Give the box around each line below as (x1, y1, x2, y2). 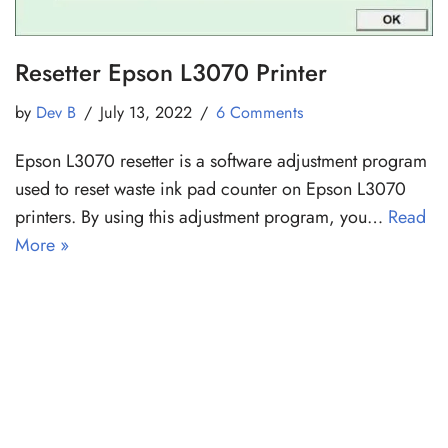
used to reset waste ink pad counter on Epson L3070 (15, 175, 406, 202)
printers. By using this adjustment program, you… (15, 203, 388, 230)
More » (15, 231, 69, 258)
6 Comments (216, 100, 304, 124)
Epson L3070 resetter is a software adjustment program (15, 147, 427, 174)
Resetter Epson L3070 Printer (15, 54, 327, 90)
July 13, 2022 (100, 100, 192, 124)
